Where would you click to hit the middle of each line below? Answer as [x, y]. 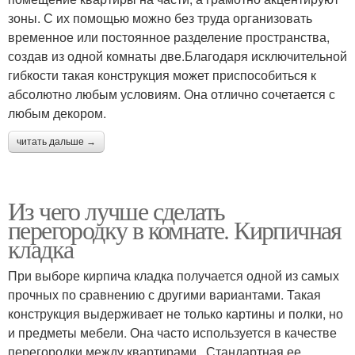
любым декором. [57, 113]
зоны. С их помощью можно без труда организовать [160, 17]
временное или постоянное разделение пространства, [169, 36]
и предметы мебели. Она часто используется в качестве [172, 332]
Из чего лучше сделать [116, 210]
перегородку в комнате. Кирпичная [175, 229]
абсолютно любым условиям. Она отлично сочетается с [172, 94]
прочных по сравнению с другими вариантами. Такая [164, 294]
